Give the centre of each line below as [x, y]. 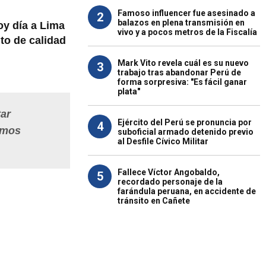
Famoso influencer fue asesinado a [186, 13]
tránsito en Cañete [154, 201]
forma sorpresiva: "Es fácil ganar [182, 82]
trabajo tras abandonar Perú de [179, 72]
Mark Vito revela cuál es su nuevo [183, 63]
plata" [129, 91]
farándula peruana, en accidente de [187, 191]
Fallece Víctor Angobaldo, [169, 172]
